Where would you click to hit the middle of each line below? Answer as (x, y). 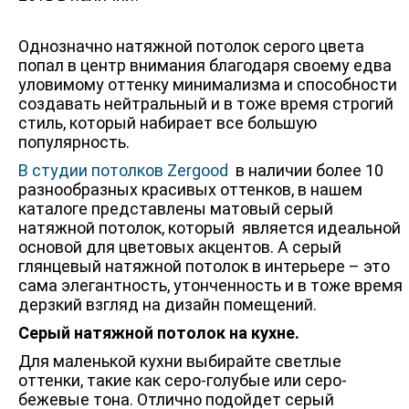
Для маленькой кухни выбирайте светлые (180, 361)
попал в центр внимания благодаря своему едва (205, 65)
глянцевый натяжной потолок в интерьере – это (204, 266)
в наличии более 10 (306, 170)
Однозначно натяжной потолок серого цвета (191, 46)
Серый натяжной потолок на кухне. (159, 333)
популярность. (74, 142)
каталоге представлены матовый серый (176, 209)
